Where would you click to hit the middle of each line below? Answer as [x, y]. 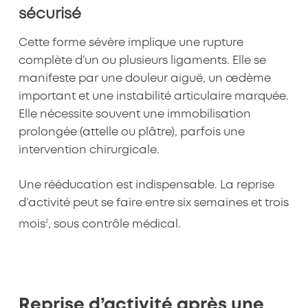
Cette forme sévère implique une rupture [131, 43]
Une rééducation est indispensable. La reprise [146, 186]
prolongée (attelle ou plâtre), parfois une [131, 133]
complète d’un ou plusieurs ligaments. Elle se [142, 61]
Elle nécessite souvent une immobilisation [134, 115]
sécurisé [49, 14]
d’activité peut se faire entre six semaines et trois [153, 203]
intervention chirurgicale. [89, 151]
